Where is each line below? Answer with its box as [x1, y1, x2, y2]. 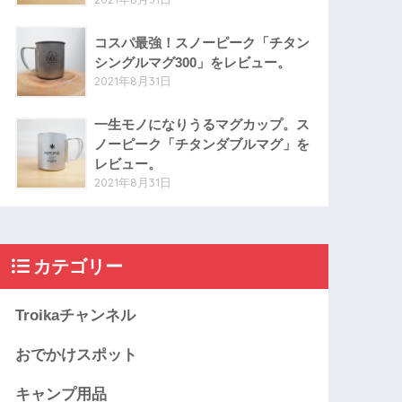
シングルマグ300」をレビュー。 [94, 55, 292, 71]
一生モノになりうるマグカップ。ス [94, 117, 310, 133]
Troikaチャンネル [15, 307, 136, 325]
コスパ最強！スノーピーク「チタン [94, 35, 310, 51]
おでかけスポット [15, 346, 138, 364]
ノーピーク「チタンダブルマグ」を [94, 136, 310, 153]
